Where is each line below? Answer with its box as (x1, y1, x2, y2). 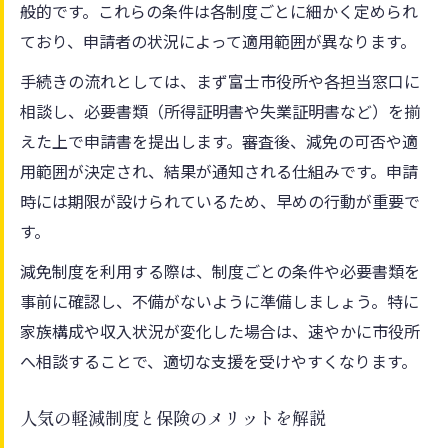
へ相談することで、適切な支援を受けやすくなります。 (20, 348, 417, 373)
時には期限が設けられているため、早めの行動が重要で (20, 188, 420, 213)
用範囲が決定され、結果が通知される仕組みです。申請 (20, 158, 418, 183)
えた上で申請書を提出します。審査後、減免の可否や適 (20, 128, 418, 153)
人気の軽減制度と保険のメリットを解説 (20, 406, 326, 430)
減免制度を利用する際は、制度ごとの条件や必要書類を (20, 258, 420, 283)
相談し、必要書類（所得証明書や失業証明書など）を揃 (20, 98, 420, 123)
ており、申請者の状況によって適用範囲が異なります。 (20, 28, 416, 53)
